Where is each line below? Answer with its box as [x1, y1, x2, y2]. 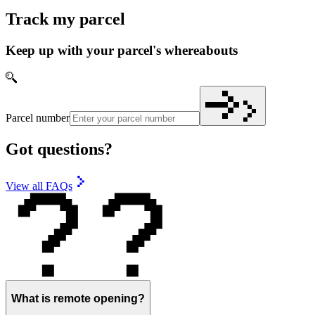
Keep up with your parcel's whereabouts [6, 43, 238, 58]
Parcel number [6, 112, 70, 124]
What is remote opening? [11, 292, 145, 305]
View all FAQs [6, 179, 72, 192]
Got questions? [6, 139, 112, 158]
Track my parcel [6, 10, 125, 29]
